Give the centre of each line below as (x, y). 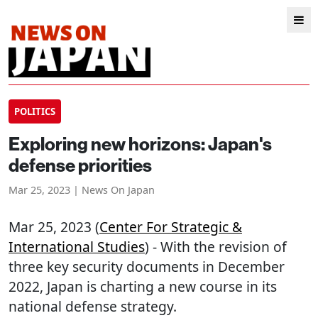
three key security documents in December (147, 267)
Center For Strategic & (171, 227)
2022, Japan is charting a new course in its (143, 286)
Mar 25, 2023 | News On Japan (82, 190)
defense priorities (80, 166)
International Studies (77, 247)
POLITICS (35, 111)
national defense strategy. (93, 306)
